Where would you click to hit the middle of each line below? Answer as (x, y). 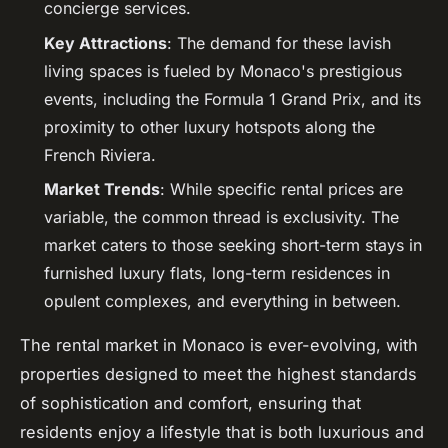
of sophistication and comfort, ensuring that (190, 403)
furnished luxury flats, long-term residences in (217, 273)
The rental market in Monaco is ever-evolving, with (219, 345)
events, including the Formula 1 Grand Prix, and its (232, 98)
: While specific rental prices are (281, 189)
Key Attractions (105, 42)
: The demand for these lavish (279, 42)
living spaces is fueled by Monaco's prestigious (223, 70)
